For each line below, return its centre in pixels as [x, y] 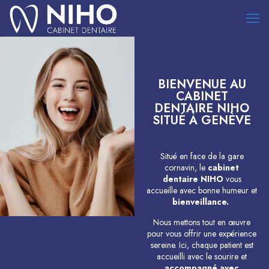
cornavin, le [186, 168]
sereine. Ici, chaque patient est [202, 245]
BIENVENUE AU [202, 84]
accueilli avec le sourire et [202, 256]
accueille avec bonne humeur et [202, 190]
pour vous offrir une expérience [202, 234]
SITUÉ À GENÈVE [202, 120]
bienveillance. [202, 202]
